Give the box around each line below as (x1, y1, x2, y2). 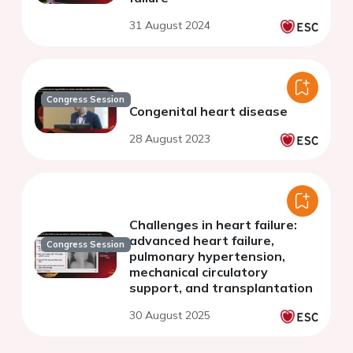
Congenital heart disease (129, 103, 288, 120)
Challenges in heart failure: (129, 217, 297, 233)
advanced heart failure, (129, 232, 274, 249)
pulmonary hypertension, (129, 248, 285, 265)
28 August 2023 (129, 132, 210, 147)
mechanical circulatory (129, 264, 268, 281)
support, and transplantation (129, 280, 313, 296)
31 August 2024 (129, 18, 210, 33)
